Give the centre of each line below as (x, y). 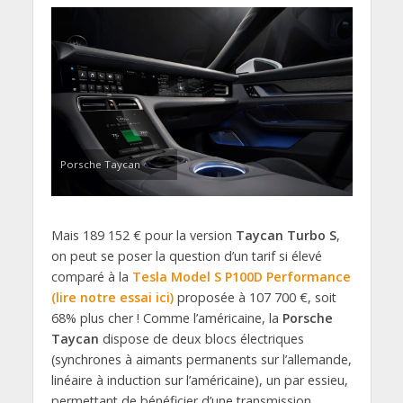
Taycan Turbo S (286, 235)
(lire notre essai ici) (112, 297)
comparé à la (91, 276)
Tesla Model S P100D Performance (241, 276)
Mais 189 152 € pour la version (143, 235)
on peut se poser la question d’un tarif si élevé (186, 255)
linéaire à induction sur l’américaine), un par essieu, (199, 380)
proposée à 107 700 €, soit (255, 297)
